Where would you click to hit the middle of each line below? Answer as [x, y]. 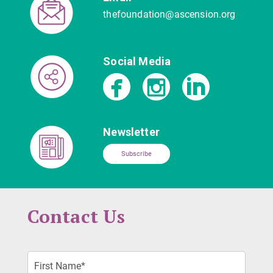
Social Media [137, 62]
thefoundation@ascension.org [169, 15]
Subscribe [137, 154]
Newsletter [131, 132]
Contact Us [76, 217]
